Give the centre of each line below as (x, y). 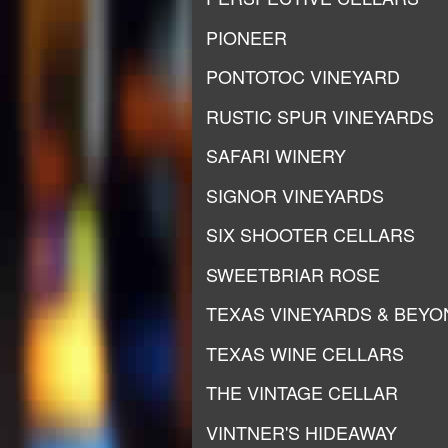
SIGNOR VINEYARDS (295, 194)
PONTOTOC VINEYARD (303, 76)
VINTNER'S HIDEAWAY (301, 431)
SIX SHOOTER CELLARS (310, 234)
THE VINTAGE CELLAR (302, 392)
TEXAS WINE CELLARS (305, 352)
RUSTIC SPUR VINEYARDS (320, 115)
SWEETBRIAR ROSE (293, 273)
